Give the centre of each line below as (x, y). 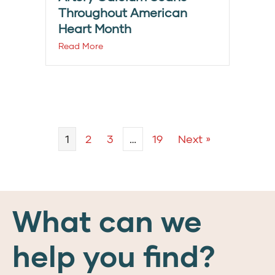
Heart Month (95, 29)
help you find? (114, 256)
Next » (194, 139)
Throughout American (123, 13)
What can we (107, 221)
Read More (81, 46)
